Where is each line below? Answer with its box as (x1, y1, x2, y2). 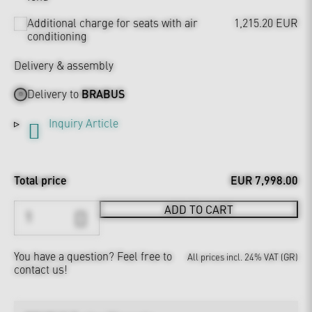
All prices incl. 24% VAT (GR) (187, 249, 298, 263)
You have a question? (14, 247, 117, 263)
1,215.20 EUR (234, 15, 298, 31)
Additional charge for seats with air (27, 15, 198, 31)
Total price (14, 171, 67, 188)
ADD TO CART (164, 201, 233, 217)
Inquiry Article (49, 114, 118, 130)
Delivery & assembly (14, 57, 114, 73)
